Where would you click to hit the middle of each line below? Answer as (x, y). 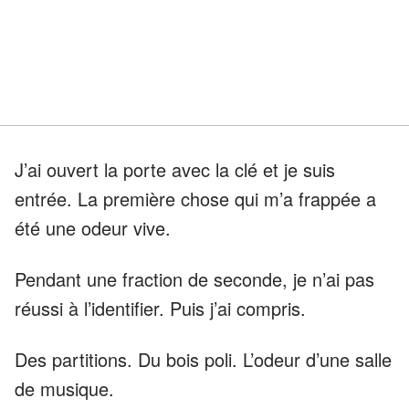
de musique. (64, 388)
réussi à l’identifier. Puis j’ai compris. (160, 308)
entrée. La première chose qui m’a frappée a (195, 198)
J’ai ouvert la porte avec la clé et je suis (175, 169)
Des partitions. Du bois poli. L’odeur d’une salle (203, 359)
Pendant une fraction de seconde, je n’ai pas (194, 278)
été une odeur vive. (93, 227)
